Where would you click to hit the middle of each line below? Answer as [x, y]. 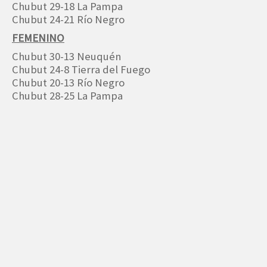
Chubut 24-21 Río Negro [68, 20]
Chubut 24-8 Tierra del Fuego [81, 70]
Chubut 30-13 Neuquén [66, 57]
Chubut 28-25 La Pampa [67, 96]
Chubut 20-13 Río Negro [68, 83]
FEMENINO [38, 38]
